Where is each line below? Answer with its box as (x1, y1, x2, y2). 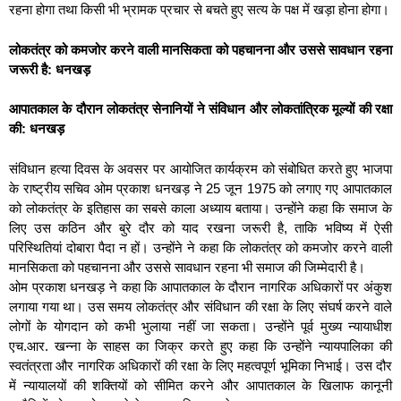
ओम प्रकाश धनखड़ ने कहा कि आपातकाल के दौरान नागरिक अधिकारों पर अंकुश (9, 278, 392, 294)
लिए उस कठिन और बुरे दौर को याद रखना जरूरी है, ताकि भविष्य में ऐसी (9, 219, 392, 235)
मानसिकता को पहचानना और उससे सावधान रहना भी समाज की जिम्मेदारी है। (9, 259, 365, 275)
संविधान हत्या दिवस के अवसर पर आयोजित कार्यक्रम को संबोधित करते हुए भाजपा (9, 160, 392, 176)
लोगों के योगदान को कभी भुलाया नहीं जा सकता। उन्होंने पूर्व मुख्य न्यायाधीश (9, 318, 392, 334)
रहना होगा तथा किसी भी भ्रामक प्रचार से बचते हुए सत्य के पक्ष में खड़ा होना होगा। (9, 2, 389, 18)
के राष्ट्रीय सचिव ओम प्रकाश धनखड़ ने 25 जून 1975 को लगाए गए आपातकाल (9, 180, 392, 196)
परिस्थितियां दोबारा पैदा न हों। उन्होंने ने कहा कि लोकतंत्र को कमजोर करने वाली (9, 239, 392, 255)
